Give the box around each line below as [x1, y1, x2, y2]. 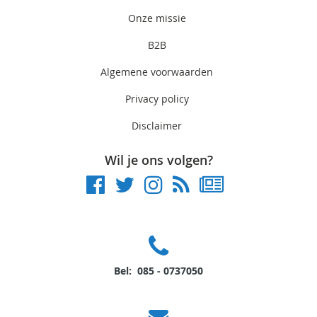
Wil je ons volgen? [104, 151, 213, 168]
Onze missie [127, 11, 186, 25]
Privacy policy [125, 92, 189, 105]
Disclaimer [132, 119, 182, 132]
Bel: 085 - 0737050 [114, 264, 203, 277]
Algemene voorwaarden [100, 65, 213, 79]
